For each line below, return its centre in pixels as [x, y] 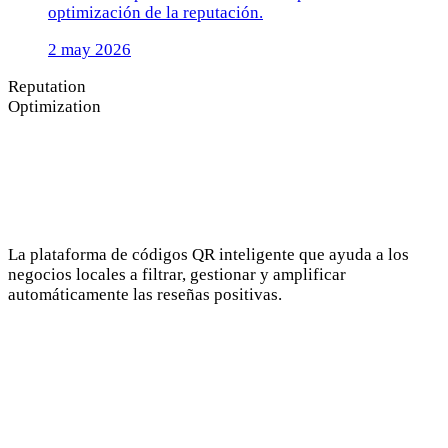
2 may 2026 [89, 49]
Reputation [47, 86]
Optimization [54, 106]
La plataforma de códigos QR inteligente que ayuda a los [208, 254]
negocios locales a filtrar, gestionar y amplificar [177, 274]
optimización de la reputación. [155, 12]
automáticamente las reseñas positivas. [145, 294]
